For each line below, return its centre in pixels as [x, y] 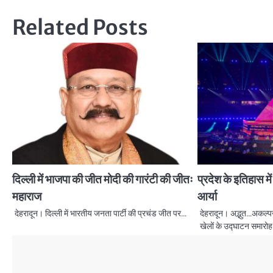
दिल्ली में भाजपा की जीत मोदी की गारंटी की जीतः [103, 179]
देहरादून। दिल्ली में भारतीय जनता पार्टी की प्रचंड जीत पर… [101, 213]
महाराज [27, 196]
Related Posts [80, 27]
